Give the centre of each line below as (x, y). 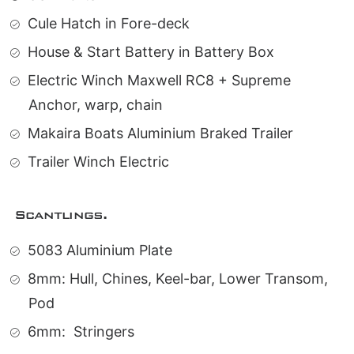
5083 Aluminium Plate (100, 250)
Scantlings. (61, 215)
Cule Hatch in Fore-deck (109, 23)
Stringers (104, 331)
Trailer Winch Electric (98, 162)
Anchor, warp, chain (96, 105)
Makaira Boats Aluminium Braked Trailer (160, 133)
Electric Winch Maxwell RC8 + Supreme (159, 80)
